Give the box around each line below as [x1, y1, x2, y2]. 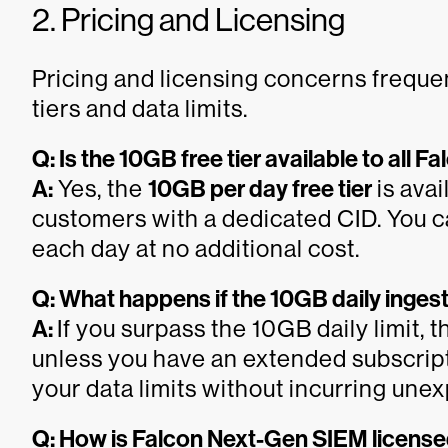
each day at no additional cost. [32, 234, 360, 262]
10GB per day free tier [148, 174, 372, 203]
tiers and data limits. [32, 94, 248, 122]
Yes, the [53, 174, 148, 202]
